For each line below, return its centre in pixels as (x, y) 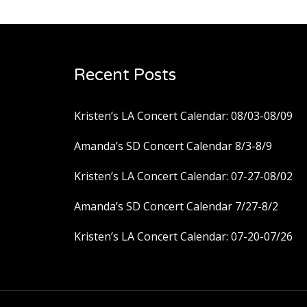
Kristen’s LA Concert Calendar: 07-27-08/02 (183, 176)
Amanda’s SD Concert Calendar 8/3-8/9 (173, 146)
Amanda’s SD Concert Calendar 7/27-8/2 (176, 207)
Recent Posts (125, 75)
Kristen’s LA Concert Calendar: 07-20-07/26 (183, 237)
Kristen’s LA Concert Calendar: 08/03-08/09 (183, 116)
